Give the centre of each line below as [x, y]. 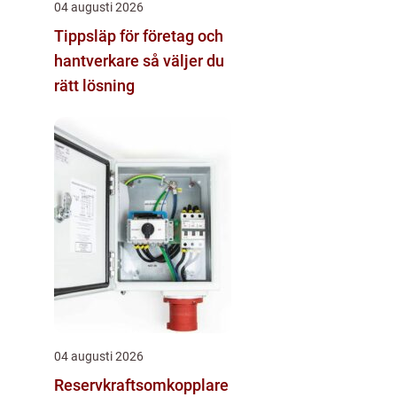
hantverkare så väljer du [98, 60]
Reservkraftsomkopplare [141, 385]
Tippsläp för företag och [139, 35]
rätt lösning [94, 85]
